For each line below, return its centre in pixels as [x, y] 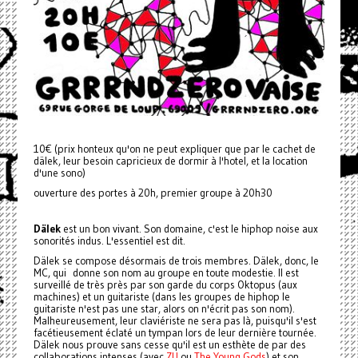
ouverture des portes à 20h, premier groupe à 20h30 [153, 193]
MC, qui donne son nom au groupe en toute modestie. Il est [166, 272]
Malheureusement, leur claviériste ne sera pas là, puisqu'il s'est [175, 320]
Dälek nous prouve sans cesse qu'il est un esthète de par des [169, 344]
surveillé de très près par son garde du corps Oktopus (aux [165, 284]
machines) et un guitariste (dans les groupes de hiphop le [161, 296]
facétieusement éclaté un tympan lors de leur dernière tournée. [175, 332]
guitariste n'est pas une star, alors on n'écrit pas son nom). [164, 308]
